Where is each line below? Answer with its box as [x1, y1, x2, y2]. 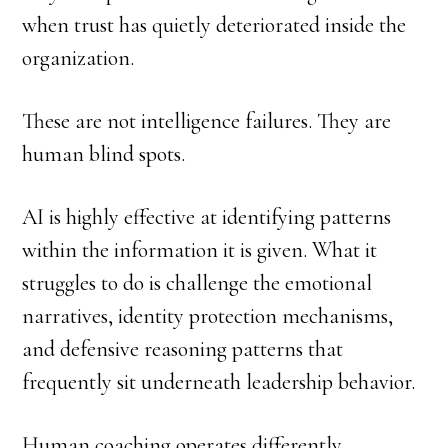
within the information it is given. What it [22, 237, 378, 264]
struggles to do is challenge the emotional [22, 270, 373, 297]
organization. [22, 45, 135, 72]
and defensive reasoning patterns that [22, 336, 344, 363]
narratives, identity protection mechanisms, [22, 303, 394, 330]
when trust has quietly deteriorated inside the [22, 12, 407, 39]
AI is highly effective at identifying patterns [22, 204, 392, 231]
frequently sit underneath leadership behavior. [22, 369, 416, 396]
